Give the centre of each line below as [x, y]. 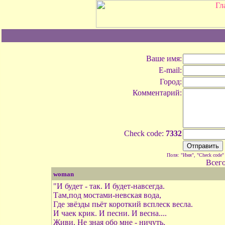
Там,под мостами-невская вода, [107, 195]
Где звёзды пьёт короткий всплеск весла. [123, 204]
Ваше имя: [164, 59]
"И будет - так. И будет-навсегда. [109, 186]
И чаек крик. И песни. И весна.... [110, 213]
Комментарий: [157, 93]
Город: [171, 82]
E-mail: [170, 70]
